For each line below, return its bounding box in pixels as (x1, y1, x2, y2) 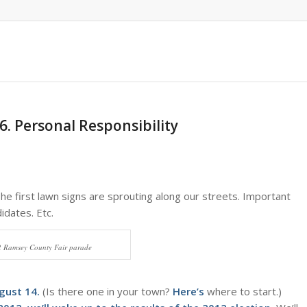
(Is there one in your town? (40, 284, 173, 298)
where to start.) (204, 284, 282, 298)
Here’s (173, 284, 204, 298)
